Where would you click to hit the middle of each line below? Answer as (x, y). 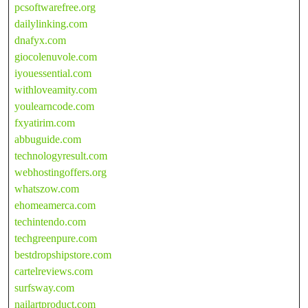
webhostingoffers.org (60, 172)
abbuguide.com (48, 139)
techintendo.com (50, 221)
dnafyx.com (40, 40)
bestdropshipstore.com (63, 254)
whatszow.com (47, 188)
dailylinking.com (51, 23)
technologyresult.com (61, 155)
